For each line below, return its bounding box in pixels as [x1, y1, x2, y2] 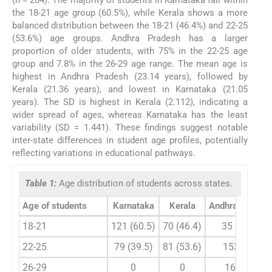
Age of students [22, 200, 87, 211]
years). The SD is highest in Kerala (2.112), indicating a [12, 97, 248, 108]
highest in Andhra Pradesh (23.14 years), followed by [12, 71, 248, 83]
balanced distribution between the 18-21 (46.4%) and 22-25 [12, 20, 248, 32]
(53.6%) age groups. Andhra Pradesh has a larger [12, 33, 248, 44]
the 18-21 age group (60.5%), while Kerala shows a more [12, 7, 248, 19]
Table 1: [25, 177, 59, 189]
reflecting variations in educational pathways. [12, 148, 195, 159]
